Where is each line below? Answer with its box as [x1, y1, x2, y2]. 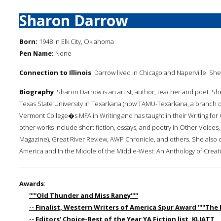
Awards [19, 179, 44, 188]
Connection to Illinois [19, 68, 91, 77]
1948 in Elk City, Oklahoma [37, 37, 114, 46]
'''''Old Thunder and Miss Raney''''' [29, 191, 138, 200]
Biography [19, 87, 54, 96]
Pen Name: [19, 49, 54, 58]
